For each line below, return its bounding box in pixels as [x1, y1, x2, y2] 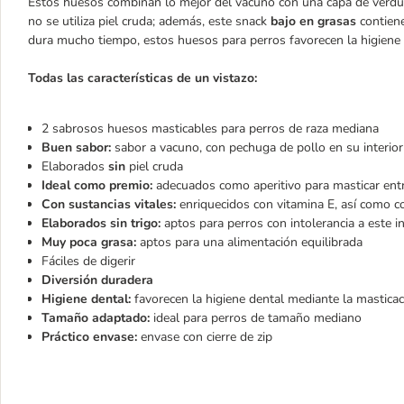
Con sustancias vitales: [41, 196, 176, 213]
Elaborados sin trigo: [41, 215, 161, 232]
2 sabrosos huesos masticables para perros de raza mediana [41, 120, 379, 137]
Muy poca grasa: [41, 234, 136, 251]
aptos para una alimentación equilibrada [136, 234, 363, 251]
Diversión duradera [41, 271, 153, 289]
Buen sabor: [41, 139, 111, 156]
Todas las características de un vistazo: [28, 69, 257, 87]
